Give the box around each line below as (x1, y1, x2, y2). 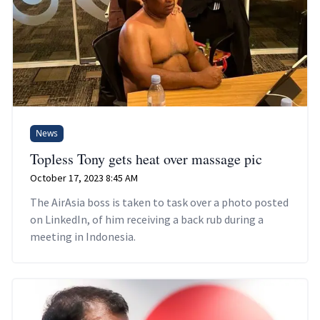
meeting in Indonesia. (30, 229, 136, 244)
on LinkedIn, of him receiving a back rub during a (30, 211, 264, 226)
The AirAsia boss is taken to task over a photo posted (30, 194, 289, 209)
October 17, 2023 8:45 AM (30, 171, 138, 184)
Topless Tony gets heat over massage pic (30, 149, 262, 169)
